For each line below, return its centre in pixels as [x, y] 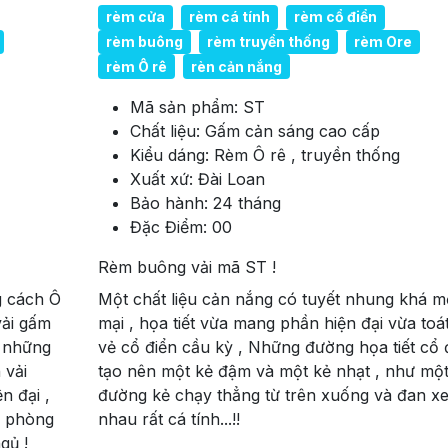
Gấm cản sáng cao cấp [292, 130]
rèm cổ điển [335, 17]
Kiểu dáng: [171, 154]
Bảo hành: [171, 202]
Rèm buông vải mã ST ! [189, 266]
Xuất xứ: [163, 178]
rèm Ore [382, 41]
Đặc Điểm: [170, 226]
